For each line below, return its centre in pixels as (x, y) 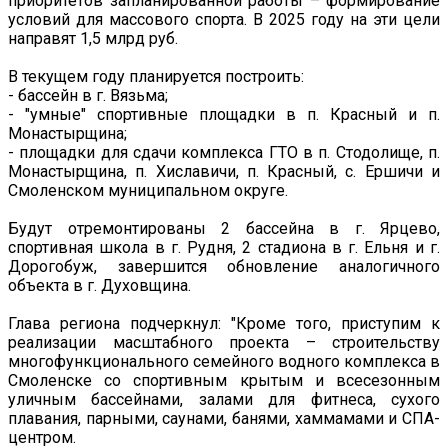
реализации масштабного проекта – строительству (224, 343)
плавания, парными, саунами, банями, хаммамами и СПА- (224, 419)
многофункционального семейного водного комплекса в (224, 362)
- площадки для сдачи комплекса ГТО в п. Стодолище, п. (224, 153)
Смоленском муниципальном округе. (148, 191)
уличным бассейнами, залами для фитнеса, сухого (224, 400)
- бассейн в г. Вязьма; (88, 96)
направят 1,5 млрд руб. (93, 39)
